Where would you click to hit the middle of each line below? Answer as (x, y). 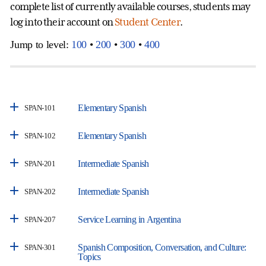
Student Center (147, 22)
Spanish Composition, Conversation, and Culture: (162, 247)
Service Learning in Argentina (129, 219)
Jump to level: (41, 44)
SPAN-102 (40, 135)
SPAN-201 (40, 163)
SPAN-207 (40, 219)
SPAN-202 (40, 191)
